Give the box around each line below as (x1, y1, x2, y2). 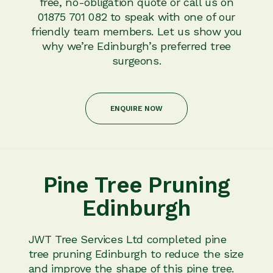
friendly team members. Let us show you (30, 24, 243, 38)
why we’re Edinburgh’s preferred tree (42, 39, 231, 52)
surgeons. (112, 54, 161, 67)
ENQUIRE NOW (110, 104, 163, 113)
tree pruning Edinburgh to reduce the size (28, 247, 244, 260)
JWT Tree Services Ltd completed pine (28, 232, 227, 246)
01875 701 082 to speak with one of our (37, 10, 236, 23)
